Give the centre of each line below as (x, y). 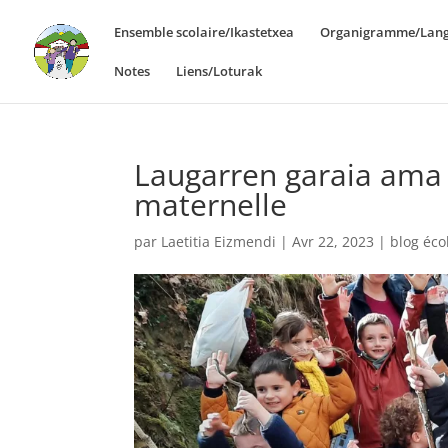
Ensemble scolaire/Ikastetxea (204, 32)
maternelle (211, 204)
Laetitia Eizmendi (219, 241)
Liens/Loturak (219, 71)
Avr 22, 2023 (333, 241)
